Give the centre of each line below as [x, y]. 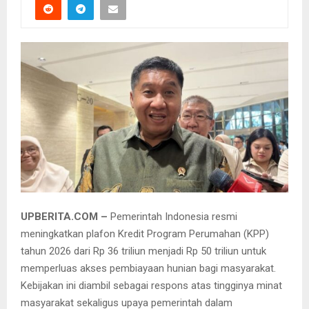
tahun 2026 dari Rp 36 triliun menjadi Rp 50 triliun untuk [143, 251]
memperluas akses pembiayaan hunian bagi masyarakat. [148, 268]
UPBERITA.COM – [66, 216]
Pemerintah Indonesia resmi [174, 216]
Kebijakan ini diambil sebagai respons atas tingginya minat [151, 285]
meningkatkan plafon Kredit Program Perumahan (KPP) [145, 233]
